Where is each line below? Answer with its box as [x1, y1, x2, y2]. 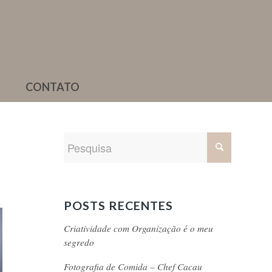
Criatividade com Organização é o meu [64, 222, 214, 234]
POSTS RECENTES [64, 198, 174, 212]
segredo [64, 236, 95, 248]
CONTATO [25, 80, 80, 93]
